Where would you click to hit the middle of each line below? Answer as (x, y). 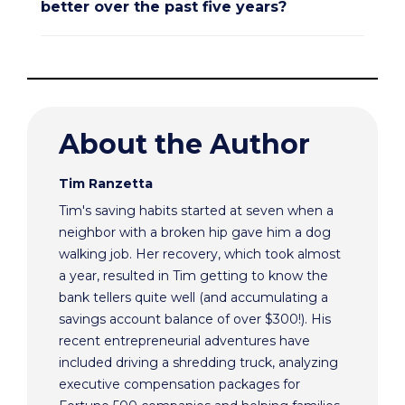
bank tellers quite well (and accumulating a (193, 298)
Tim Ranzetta (106, 184)
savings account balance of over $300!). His (195, 320)
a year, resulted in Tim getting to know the (193, 276)
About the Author (184, 145)
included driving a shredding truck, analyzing (198, 363)
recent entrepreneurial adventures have (184, 341)
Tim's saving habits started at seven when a (196, 211)
